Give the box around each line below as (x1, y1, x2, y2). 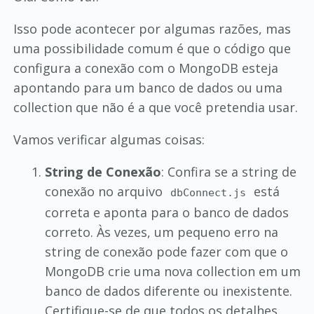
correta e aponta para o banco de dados (44, 203, 289, 221)
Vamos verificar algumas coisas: (13, 130, 205, 148)
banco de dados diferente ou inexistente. (44, 282, 292, 299)
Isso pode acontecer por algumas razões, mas (13, 20, 291, 37)
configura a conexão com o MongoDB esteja (13, 59, 278, 76)
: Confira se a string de (161, 163, 296, 180)
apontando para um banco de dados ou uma (13, 78, 282, 96)
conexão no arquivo (44, 182, 166, 200)
